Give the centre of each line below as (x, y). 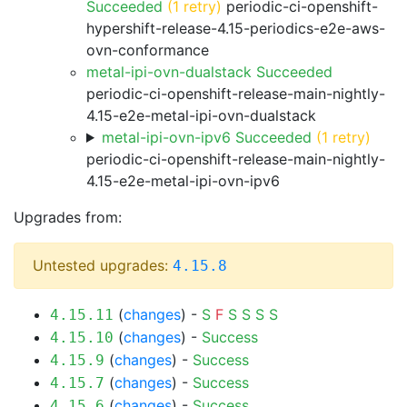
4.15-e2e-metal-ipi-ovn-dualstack (201, 115)
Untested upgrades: (103, 265)
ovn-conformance (148, 50)
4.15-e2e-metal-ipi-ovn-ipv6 (183, 181)
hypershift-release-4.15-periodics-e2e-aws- (236, 28)
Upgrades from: (68, 217)
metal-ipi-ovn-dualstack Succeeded (209, 72)
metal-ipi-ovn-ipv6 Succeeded (206, 137)
